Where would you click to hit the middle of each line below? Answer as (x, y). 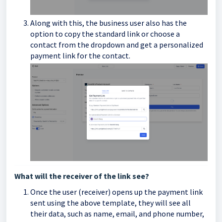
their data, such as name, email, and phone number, (117, 214)
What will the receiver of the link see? (82, 176)
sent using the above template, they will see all (111, 203)
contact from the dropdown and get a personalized (117, 44)
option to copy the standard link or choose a (105, 33)
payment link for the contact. (80, 55)
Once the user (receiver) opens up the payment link (116, 192)
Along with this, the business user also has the (109, 23)
